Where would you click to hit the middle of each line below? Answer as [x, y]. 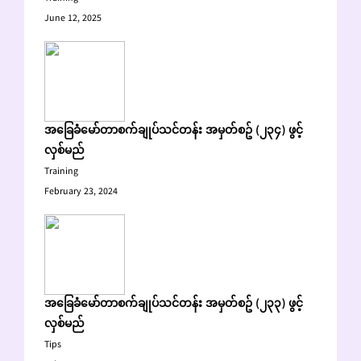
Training [61, 172]
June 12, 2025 [73, 19]
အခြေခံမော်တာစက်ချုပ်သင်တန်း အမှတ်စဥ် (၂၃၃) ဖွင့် [174, 305]
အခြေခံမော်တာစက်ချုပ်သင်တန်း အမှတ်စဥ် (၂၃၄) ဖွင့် [174, 131]
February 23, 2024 [81, 192]
